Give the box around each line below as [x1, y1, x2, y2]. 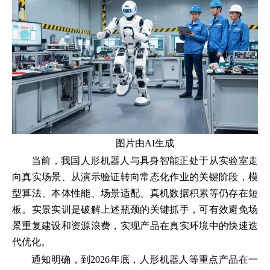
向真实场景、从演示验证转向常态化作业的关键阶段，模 [12, 171, 258, 182]
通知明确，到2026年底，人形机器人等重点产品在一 [31, 254, 258, 265]
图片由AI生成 [115, 137, 174, 148]
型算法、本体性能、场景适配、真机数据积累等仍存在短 [12, 187, 258, 198]
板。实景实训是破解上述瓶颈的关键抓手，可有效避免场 [12, 204, 258, 215]
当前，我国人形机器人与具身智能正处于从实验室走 [31, 155, 258, 166]
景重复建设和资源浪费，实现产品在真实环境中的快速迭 [12, 220, 258, 231]
